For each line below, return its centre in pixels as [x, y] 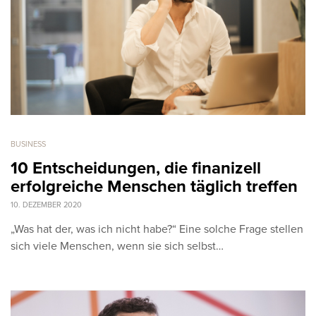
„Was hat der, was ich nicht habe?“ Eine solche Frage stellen [157, 229]
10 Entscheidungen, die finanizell [136, 168]
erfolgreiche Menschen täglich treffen [154, 186]
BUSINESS [28, 144]
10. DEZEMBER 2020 [46, 205]
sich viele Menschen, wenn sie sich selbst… [117, 246]
